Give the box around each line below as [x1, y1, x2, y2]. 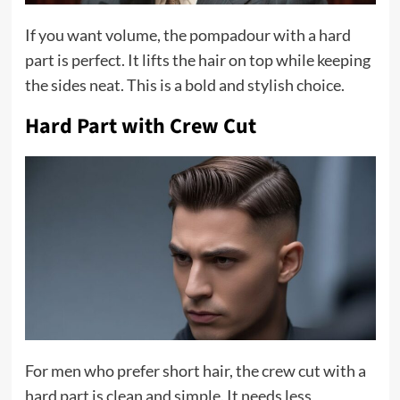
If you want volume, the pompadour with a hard [24, 25, 351, 46]
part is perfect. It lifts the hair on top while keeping [24, 50, 371, 71]
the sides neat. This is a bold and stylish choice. [24, 75, 345, 96]
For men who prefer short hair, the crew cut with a [24, 360, 366, 380]
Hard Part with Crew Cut [24, 111, 256, 143]
